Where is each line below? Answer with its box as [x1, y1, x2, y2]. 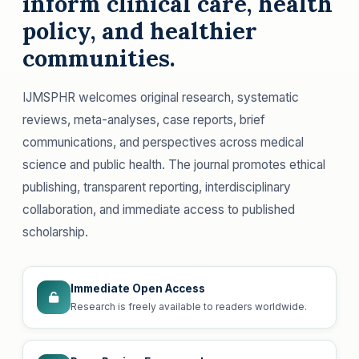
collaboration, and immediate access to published [22, 201, 295, 217]
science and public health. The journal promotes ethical [22, 156, 325, 172]
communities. [22, 42, 175, 73]
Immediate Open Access [71, 281, 205, 295]
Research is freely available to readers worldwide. [71, 300, 307, 313]
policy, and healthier [22, 15, 257, 46]
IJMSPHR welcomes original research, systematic [22, 89, 299, 105]
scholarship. [22, 224, 88, 240]
